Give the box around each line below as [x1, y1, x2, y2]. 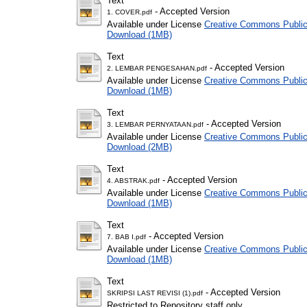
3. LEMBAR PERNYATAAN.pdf [107, 120, 204, 128]
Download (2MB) [107, 141, 172, 152]
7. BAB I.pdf [107, 232, 146, 241]
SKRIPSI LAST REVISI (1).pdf [107, 288, 203, 297]
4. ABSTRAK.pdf [107, 176, 160, 184]
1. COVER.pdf [107, 8, 152, 16]
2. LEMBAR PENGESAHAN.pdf [107, 64, 207, 72]
